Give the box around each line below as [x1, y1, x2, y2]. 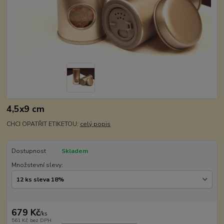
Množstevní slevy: [11, 161, 63, 169]
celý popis [80, 120, 111, 128]
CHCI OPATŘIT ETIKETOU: [6, 120, 80, 128]
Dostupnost [11, 147, 46, 155]
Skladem [61, 147, 88, 155]
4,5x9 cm [6, 102, 45, 115]
